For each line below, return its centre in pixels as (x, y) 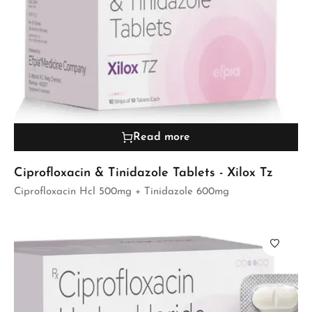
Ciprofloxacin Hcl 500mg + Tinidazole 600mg (122, 192)
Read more (162, 138)
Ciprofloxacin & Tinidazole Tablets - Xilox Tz (143, 173)
